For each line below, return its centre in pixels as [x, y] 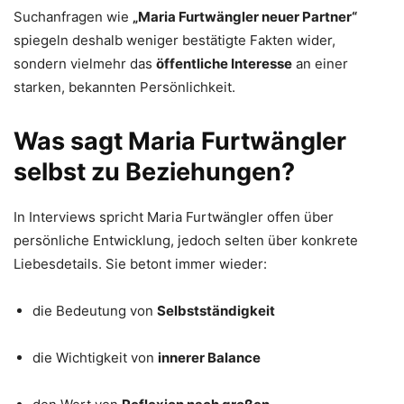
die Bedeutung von [95, 311]
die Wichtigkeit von [95, 358]
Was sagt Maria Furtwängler [180, 141]
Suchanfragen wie [73, 17]
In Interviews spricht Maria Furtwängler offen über [174, 217]
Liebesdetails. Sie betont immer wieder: [140, 264]
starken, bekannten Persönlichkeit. [124, 87]
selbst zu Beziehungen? [154, 172]
